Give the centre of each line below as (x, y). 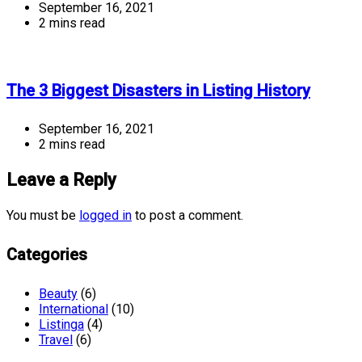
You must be (43, 216)
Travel (56, 339)
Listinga (61, 324)
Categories (47, 254)
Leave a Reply (61, 180)
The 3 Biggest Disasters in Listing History (158, 90)
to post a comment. (187, 216)
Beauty (58, 293)
